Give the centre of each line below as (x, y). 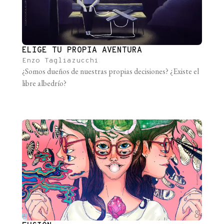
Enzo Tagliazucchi (60, 60)
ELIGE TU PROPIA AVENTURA (82, 50)
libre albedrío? (44, 83)
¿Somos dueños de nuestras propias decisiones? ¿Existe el (110, 71)
